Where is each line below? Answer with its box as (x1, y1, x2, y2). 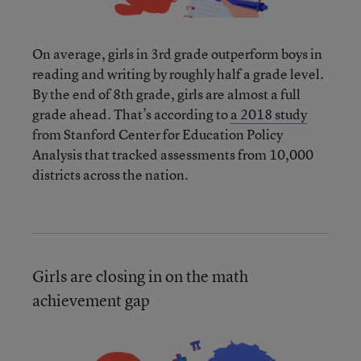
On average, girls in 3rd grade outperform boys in (32, 44, 322, 63)
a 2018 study (230, 104, 307, 123)
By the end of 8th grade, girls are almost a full (32, 84, 301, 103)
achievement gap (32, 288, 150, 311)
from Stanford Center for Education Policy (32, 124, 283, 143)
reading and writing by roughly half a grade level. (32, 64, 324, 83)
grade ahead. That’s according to (32, 104, 230, 123)
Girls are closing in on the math (32, 264, 248, 287)
